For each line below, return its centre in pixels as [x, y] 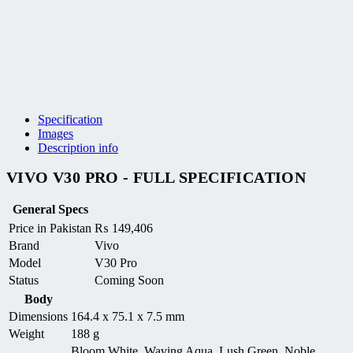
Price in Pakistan [50, 228]
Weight [26, 333]
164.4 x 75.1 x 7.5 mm [128, 316]
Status [24, 280]
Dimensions [38, 316]
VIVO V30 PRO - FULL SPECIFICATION [156, 178]
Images [56, 134]
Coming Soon [129, 280]
